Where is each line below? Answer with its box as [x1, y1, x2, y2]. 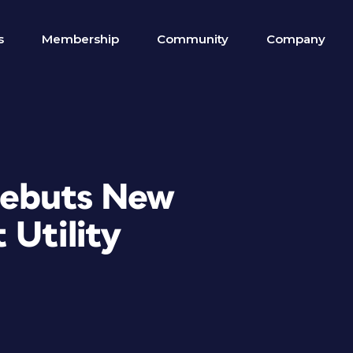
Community [157, 32, 229, 46]
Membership [42, 32, 119, 46]
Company [266, 32, 325, 46]
